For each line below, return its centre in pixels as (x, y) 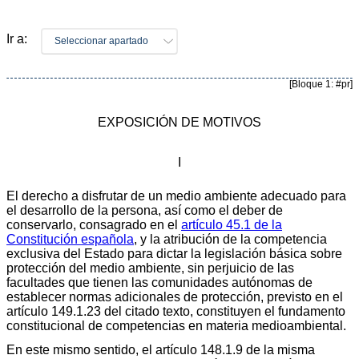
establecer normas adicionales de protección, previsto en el (175, 296)
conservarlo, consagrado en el (94, 224)
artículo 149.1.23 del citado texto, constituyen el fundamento (176, 311)
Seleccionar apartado (102, 40)
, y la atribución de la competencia (230, 239)
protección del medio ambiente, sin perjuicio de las (150, 268)
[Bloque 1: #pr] (321, 84)
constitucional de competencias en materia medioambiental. (176, 325)
